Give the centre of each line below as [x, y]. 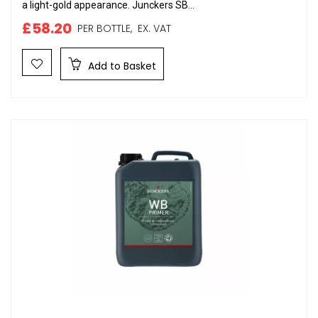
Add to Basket [121, 66]
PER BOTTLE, [105, 28]
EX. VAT [152, 28]
